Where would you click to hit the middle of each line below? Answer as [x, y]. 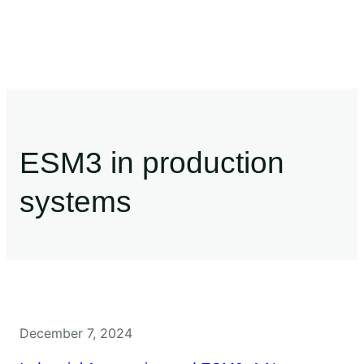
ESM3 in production [152, 162]
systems [76, 201]
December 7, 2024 [76, 333]
